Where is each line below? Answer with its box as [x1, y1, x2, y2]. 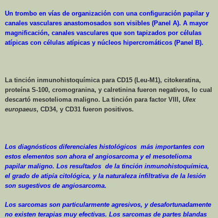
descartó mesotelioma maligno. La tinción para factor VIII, [5, 95, 182, 103]
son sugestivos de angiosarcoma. [5, 182, 107, 189]
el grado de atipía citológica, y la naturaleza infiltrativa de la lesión [5, 172, 206, 180]
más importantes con [141, 143, 204, 150]
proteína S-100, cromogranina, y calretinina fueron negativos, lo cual [5, 86, 212, 93]
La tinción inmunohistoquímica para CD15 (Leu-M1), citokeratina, [5, 76, 201, 84]
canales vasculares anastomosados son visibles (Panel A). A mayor [5, 19, 208, 27]
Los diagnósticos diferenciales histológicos [5, 143, 139, 150]
